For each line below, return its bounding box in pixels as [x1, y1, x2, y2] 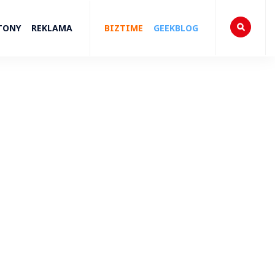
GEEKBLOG [153, 22, 198, 34]
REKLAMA [31, 22, 72, 34]
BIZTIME [104, 22, 143, 34]
